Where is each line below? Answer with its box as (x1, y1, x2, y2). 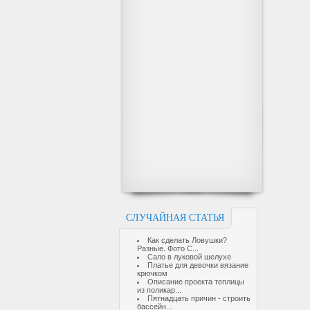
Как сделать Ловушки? (147, 236, 227, 244)
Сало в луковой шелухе (147, 253, 231, 261)
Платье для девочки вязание (147, 261, 248, 269)
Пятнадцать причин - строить (147, 294, 250, 302)
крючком (137, 269, 167, 277)
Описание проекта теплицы (147, 277, 244, 286)
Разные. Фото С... (137, 244, 199, 253)
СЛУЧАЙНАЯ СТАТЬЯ (126, 212, 224, 223)
